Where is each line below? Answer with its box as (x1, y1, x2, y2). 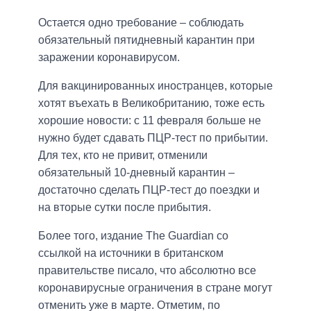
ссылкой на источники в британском (38, 247, 224, 260)
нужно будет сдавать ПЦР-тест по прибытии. (38, 132, 268, 144)
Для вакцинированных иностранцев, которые (38, 80, 273, 92)
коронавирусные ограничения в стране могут (38, 282, 272, 294)
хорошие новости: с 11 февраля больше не (38, 115, 261, 127)
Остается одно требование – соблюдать (38, 17, 244, 29)
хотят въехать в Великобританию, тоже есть (38, 97, 264, 110)
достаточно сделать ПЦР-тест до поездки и (38, 184, 260, 196)
